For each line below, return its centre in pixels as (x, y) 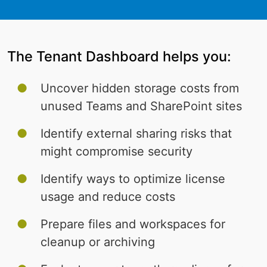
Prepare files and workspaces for (133, 224)
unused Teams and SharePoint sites (141, 106)
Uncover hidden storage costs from (140, 89)
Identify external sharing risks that (136, 134)
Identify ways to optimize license (133, 179)
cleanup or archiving (98, 242)
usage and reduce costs (108, 197)
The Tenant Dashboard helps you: (119, 57)
